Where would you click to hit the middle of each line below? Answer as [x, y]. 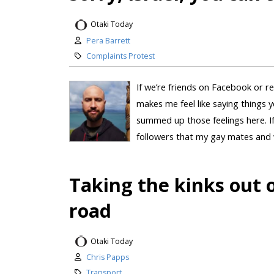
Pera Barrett [108, 40]
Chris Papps [107, 257]
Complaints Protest [120, 56]
